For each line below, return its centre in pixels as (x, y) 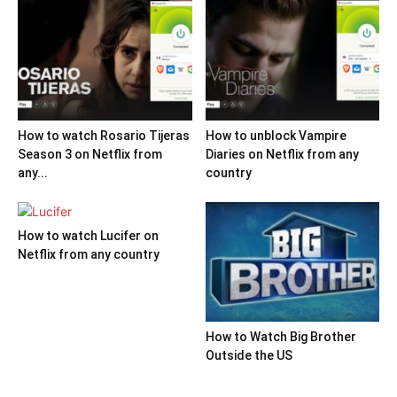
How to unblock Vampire (276, 135)
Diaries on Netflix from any (282, 154)
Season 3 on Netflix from (90, 154)
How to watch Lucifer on (88, 235)
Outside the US (249, 355)
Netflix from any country (89, 254)
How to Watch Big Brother (280, 336)
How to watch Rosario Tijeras (104, 135)
